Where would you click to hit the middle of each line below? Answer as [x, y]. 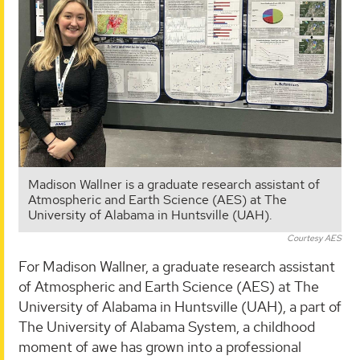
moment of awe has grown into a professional [160, 346]
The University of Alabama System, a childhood [167, 326]
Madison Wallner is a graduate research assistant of [174, 184]
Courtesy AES [314, 237]
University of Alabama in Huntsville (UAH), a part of [180, 306]
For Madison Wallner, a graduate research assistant [177, 266]
